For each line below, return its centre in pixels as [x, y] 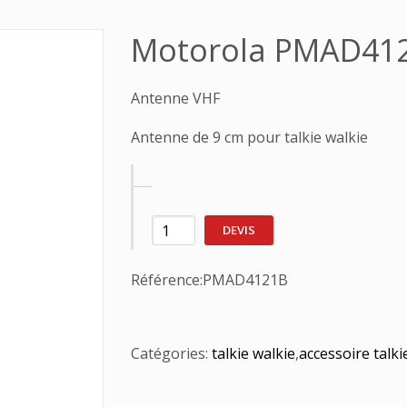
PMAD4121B [245, 280]
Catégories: [171, 353]
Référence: [167, 280]
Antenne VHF [175, 98]
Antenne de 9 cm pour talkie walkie [249, 137]
